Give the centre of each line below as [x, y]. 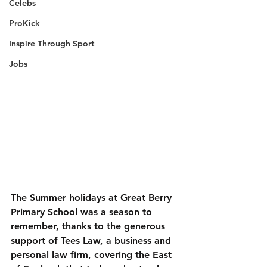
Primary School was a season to [83, 212]
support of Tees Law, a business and [92, 240]
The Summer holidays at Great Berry [93, 198]
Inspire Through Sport [52, 44]
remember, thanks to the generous [89, 226]
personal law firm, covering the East [93, 255]
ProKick [24, 23]
